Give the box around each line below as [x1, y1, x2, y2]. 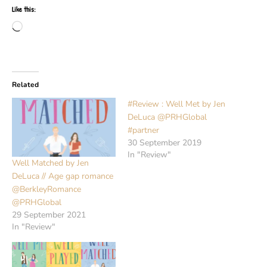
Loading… [22, 21, 61, 33]
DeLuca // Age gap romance [12, 170, 113, 182]
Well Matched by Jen [12, 157, 89, 169]
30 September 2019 [128, 136, 201, 148]
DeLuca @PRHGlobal [128, 111, 207, 123]
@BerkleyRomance [12, 184, 81, 195]
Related [12, 79, 39, 89]
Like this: [12, 4, 36, 14]
